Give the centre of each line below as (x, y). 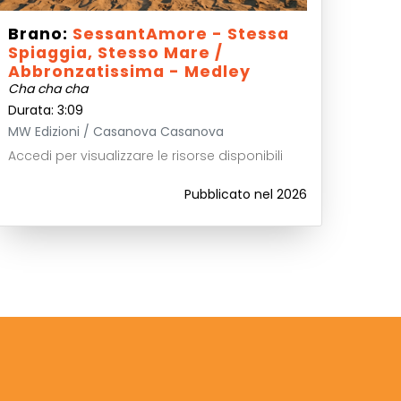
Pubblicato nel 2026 (245, 194)
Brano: (40, 34)
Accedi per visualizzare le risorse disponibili (145, 156)
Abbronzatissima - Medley (129, 72)
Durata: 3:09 (45, 110)
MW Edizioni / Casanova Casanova (115, 132)
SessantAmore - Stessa (180, 34)
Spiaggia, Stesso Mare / (115, 53)
